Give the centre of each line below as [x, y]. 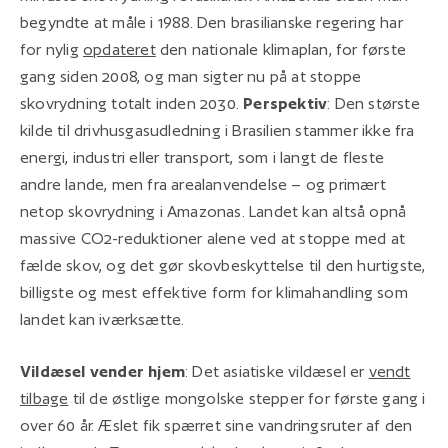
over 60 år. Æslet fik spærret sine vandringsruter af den [216, 425]
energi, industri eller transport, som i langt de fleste [202, 157]
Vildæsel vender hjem [102, 371]
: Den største [373, 103]
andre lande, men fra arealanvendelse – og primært [203, 184]
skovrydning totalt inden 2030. [132, 103]
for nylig [52, 49]
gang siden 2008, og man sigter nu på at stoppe [191, 76]
